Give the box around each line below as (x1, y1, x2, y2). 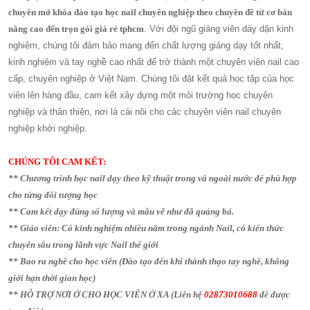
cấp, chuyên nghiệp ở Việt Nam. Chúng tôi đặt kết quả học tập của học (8, 73, 295, 84)
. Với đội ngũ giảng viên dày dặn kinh (144, 24, 294, 34)
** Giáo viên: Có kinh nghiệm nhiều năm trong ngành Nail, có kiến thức (8, 223, 284, 233)
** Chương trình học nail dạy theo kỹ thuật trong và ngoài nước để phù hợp (8, 173, 298, 183)
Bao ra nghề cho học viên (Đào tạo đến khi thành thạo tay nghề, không (20, 256, 290, 266)
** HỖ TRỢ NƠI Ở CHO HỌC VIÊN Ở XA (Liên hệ (8, 289, 205, 300)
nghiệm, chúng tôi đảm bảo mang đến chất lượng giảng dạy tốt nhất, (8, 40, 284, 51)
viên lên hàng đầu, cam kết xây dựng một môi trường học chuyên (8, 90, 273, 100)
